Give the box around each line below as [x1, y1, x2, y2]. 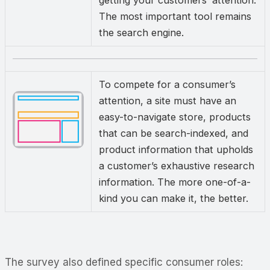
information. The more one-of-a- [99, 176, 251, 189]
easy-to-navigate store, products [99, 111, 251, 124]
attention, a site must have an [99, 95, 236, 107]
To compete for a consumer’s [99, 78, 236, 91]
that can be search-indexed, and [99, 127, 248, 140]
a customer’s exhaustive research [99, 160, 254, 172]
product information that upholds [99, 143, 253, 156]
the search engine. [99, 27, 184, 39]
